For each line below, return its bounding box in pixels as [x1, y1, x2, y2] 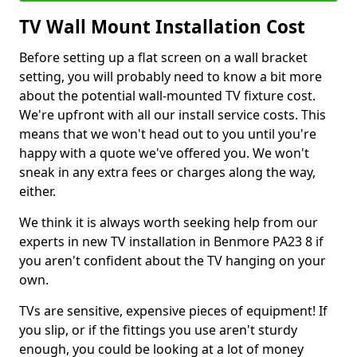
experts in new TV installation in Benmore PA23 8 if [19, 233, 324, 250]
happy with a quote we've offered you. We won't [19, 144, 309, 162]
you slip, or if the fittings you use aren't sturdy [19, 321, 297, 339]
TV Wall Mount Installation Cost [19, 14, 305, 39]
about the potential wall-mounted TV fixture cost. [19, 87, 316, 104]
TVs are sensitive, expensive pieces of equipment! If [19, 302, 328, 320]
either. [19, 182, 56, 200]
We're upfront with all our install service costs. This [19, 106, 326, 124]
